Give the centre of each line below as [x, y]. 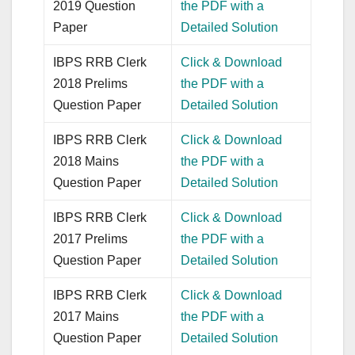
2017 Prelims [91, 239]
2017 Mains [86, 316]
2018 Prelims [91, 83]
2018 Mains [86, 161]
